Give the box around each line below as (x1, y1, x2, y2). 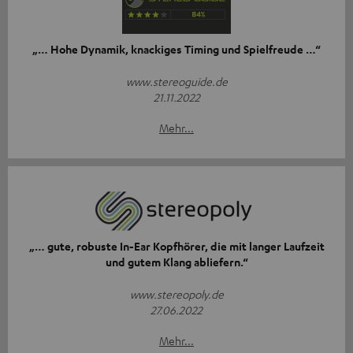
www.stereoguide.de (125, 74, 228, 89)
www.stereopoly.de (129, 287, 224, 302)
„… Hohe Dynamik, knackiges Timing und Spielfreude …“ (32, 42, 321, 58)
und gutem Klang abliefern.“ (105, 255, 248, 270)
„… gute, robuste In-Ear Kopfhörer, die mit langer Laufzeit (28, 239, 325, 255)
